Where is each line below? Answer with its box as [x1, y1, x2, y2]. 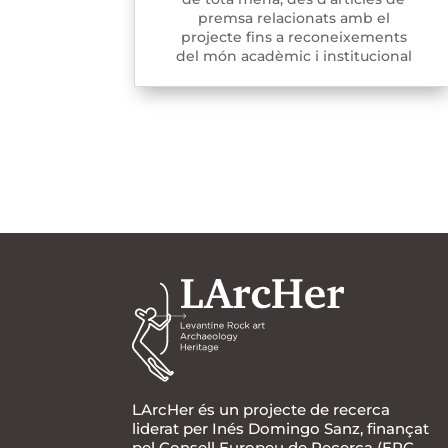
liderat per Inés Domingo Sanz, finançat [132, 419, 429, 439]
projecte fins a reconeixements [180, 28, 407, 47]
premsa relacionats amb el [197, 9, 390, 28]
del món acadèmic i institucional [175, 47, 412, 66]
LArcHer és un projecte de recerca [132, 400, 390, 420]
